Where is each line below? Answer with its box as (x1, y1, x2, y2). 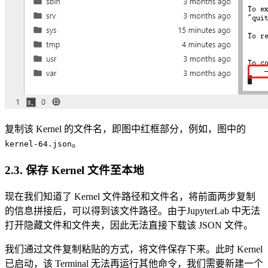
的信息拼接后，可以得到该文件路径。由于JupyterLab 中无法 (5, 205, 260, 216)
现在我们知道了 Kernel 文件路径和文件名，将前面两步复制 (5, 191, 255, 202)
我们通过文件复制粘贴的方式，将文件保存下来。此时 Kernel (5, 243, 263, 254)
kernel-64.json (5, 139, 72, 149)
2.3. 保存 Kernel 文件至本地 (5, 163, 144, 176)
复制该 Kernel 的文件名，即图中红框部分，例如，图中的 (5, 124, 246, 135)
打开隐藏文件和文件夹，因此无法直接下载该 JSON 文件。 (5, 220, 253, 230)
